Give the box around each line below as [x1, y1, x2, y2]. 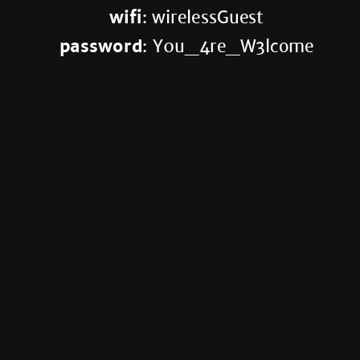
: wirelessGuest [141, 6, 264, 28]
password [59, 35, 143, 58]
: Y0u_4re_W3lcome [142, 35, 314, 58]
